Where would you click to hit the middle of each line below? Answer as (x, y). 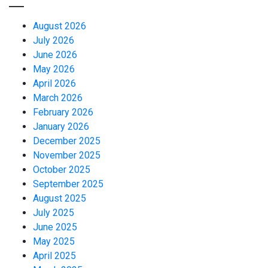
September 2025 (68, 184)
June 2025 (55, 227)
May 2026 (54, 69)
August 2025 (60, 198)
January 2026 (61, 126)
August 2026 (60, 26)
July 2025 (54, 212)
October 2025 (62, 169)
